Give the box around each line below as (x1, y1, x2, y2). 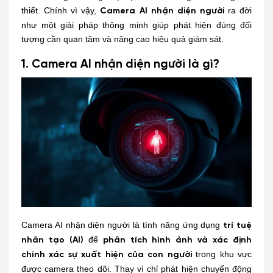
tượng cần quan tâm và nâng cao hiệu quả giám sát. (21, 34, 224, 44)
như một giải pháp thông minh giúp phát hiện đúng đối (21, 19, 252, 30)
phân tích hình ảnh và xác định (102, 236, 252, 246)
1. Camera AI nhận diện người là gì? (21, 58, 219, 71)
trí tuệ (223, 221, 252, 231)
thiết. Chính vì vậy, (21, 5, 101, 15)
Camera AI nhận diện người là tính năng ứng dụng (21, 220, 224, 230)
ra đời (224, 5, 252, 15)
